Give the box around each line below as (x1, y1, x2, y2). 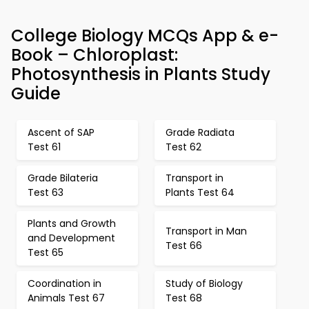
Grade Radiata (166, 126, 235, 139)
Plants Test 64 (166, 186, 235, 199)
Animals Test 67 (28, 291, 105, 305)
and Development (28, 231, 115, 245)
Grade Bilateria (28, 171, 98, 185)
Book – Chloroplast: (11, 43, 178, 66)
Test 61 (28, 140, 61, 154)
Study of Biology (166, 277, 243, 290)
